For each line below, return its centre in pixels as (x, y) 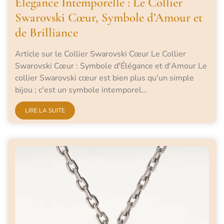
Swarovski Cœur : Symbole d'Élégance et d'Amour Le (111, 66)
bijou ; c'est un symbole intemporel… (81, 90)
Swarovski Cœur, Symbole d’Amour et (109, 17)
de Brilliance (46, 32)
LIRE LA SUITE (45, 110)
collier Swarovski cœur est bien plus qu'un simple (104, 78)
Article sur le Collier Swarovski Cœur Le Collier (100, 54)
